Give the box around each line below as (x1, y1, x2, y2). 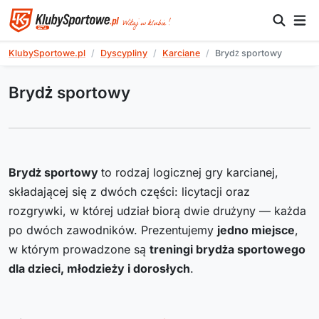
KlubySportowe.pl (9, 47, 85, 58)
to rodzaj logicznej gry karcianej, (101, 164, 278, 179)
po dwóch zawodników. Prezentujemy (9, 222, 217, 237)
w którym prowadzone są (9, 241, 150, 256)
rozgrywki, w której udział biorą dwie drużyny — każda (9, 203, 306, 218)
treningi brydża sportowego (150, 241, 305, 256)
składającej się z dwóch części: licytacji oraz (9, 184, 250, 199)
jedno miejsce (217, 222, 295, 237)
